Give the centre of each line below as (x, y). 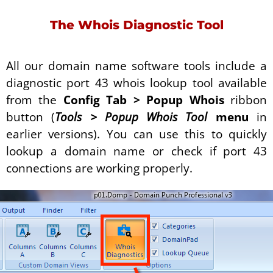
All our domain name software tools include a (136, 66)
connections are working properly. (99, 168)
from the (35, 100)
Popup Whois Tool (160, 117)
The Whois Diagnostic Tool (136, 25)
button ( (31, 117)
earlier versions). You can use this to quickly (136, 134)
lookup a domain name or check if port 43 (136, 151)
